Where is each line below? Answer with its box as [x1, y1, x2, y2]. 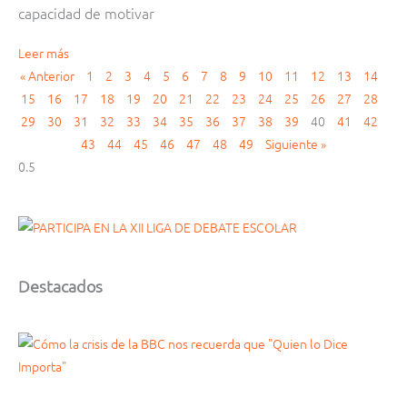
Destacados [18, 274, 103, 296]
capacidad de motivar [18, 2, 154, 23]
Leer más [18, 43, 69, 62]
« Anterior [20, 65, 74, 84]
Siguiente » [265, 134, 326, 153]
